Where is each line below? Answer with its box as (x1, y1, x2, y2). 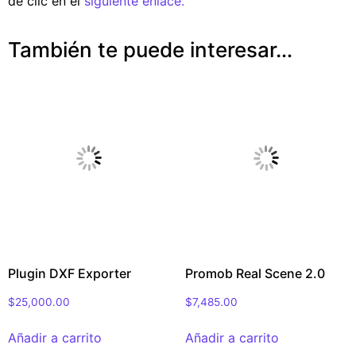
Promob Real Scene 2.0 (184, 265, 325, 282)
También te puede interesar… (8, 37, 292, 62)
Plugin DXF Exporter (8, 265, 131, 282)
